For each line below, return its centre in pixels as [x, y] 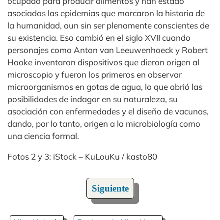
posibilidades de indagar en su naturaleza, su [93, 99]
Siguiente [110, 189]
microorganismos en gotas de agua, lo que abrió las [105, 87]
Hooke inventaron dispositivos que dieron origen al [103, 62]
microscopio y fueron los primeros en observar [95, 75]
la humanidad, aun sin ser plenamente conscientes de [108, 26]
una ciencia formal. [43, 136]
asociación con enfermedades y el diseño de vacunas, [108, 111]
